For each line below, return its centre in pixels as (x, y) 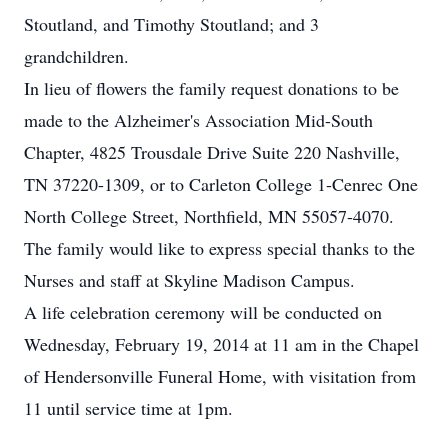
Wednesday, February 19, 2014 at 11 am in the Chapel (221, 344)
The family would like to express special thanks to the (219, 248)
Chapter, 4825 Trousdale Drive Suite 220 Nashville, (212, 152)
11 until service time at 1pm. (128, 408)
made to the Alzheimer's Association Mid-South (198, 120)
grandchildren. (76, 56)
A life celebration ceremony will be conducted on (203, 312)
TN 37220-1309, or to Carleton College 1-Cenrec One (221, 184)
